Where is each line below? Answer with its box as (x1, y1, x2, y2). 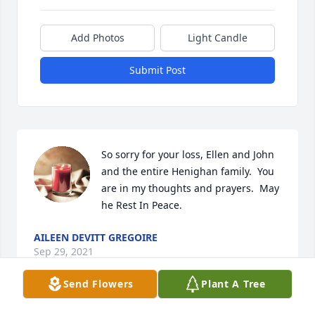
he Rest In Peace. (101, 198, 182, 212)
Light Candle (188, 31, 247, 45)
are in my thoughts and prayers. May (101, 181, 279, 195)
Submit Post (129, 63, 186, 77)
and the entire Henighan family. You (101, 165, 274, 179)
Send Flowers (63, 277, 134, 290)
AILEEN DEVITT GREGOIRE (34, 231, 157, 245)
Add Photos (70, 31, 124, 45)
